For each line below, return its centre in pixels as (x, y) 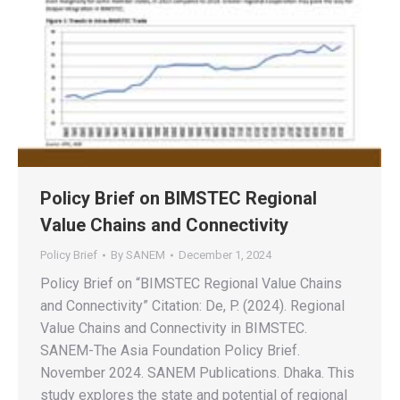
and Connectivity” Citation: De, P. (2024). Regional (192, 306)
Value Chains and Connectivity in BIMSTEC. (174, 328)
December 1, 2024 (225, 255)
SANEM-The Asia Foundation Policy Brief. (170, 350)
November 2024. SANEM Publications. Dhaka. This (197, 373)
